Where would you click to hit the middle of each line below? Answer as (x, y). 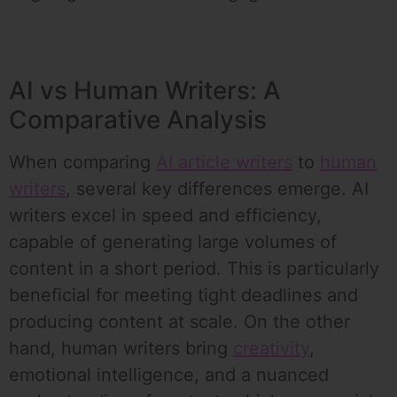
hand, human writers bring (121, 349)
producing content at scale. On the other (179, 322)
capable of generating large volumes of (173, 242)
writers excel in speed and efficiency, (165, 216)
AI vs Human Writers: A (145, 91)
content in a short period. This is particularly (194, 269)
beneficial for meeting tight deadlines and (183, 296)
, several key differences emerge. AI (217, 189)
